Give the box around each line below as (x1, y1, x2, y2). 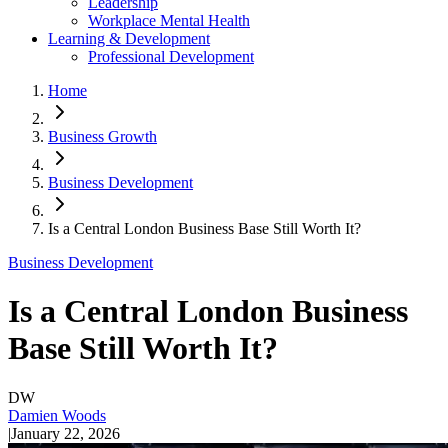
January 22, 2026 (11, 424, 120, 442)
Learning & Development (48, 30, 210, 47)
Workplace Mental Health (88, 12, 250, 29)
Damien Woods (8, 406, 106, 424)
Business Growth (48, 128, 157, 145)
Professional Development (88, 48, 254, 65)
